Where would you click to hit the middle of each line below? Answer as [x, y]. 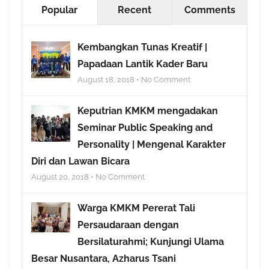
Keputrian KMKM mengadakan [148, 110]
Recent [135, 10]
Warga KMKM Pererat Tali [136, 208]
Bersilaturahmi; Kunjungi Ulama [151, 241]
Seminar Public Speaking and [145, 127]
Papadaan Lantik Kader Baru [143, 64]
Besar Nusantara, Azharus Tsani [104, 258]
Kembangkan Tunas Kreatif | [142, 47]
